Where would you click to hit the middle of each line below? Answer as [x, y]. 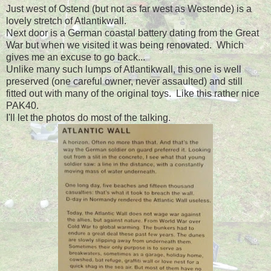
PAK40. [25, 105]
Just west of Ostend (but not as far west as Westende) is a [129, 8]
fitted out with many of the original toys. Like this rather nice [133, 93]
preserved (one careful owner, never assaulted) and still [124, 81]
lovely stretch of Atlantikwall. [69, 21]
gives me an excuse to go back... [76, 57]
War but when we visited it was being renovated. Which [125, 45]
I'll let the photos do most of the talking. [88, 117]
